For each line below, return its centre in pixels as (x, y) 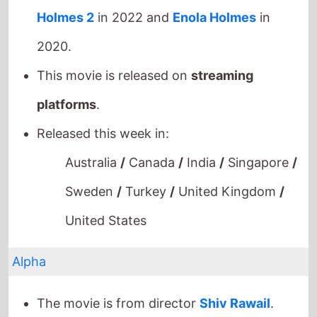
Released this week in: (103, 117)
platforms (67, 88)
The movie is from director (119, 287)
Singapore (259, 146)
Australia (93, 146)
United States (106, 204)
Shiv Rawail (235, 287)
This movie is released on (114, 59)
